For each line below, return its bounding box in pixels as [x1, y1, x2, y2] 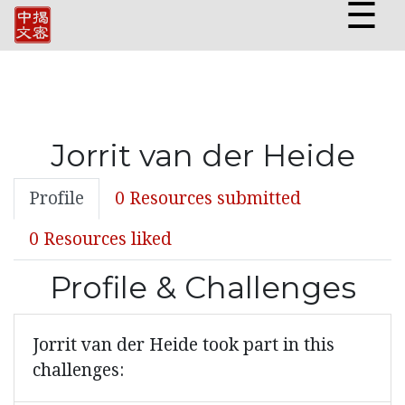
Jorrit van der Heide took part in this [33, 334, 334, 355]
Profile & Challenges [49, 268, 356, 306]
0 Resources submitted [115, 188, 301, 209]
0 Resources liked [29, 229, 172, 250]
